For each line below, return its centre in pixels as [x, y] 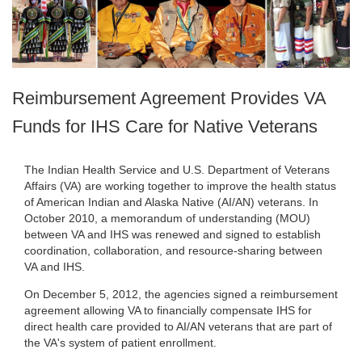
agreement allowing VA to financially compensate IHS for [168, 310]
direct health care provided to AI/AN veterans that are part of [178, 326]
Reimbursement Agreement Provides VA [169, 99]
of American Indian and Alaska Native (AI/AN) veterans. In [171, 202]
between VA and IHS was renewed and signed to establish [173, 234]
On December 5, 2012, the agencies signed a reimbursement [181, 294]
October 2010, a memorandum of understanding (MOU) [167, 218]
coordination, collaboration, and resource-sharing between [173, 250]
